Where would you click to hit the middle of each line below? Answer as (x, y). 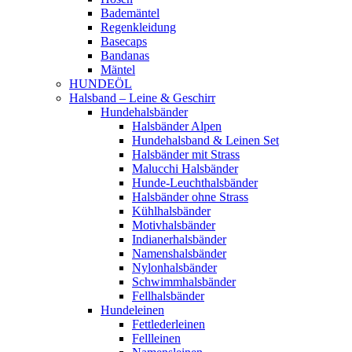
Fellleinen (156, 338)
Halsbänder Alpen (177, 126)
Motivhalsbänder (174, 225)
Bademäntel (130, 13)
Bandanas (125, 55)
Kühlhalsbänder (171, 211)
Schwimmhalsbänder (184, 282)
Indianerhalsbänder (179, 239)
